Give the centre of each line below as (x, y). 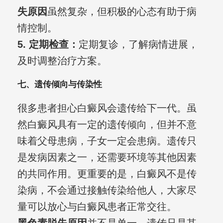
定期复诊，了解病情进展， (138, 45)
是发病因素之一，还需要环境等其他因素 (107, 158)
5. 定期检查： (48, 45)
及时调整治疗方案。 (62, 61)
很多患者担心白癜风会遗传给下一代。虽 (107, 108)
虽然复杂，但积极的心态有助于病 (122, 12)
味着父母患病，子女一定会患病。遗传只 (107, 141)
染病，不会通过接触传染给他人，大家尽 (107, 190)
